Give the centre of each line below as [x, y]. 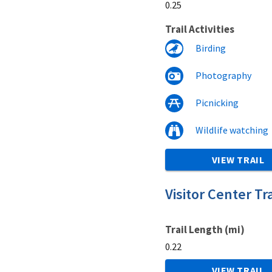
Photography [223, 75]
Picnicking [217, 102]
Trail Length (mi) [205, 229]
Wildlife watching [232, 130]
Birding [211, 48]
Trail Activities [200, 29]
